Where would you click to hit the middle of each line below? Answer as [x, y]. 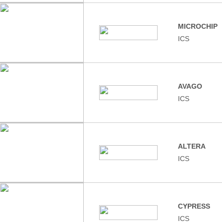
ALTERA [192, 146]
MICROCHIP [198, 26]
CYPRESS [194, 206]
